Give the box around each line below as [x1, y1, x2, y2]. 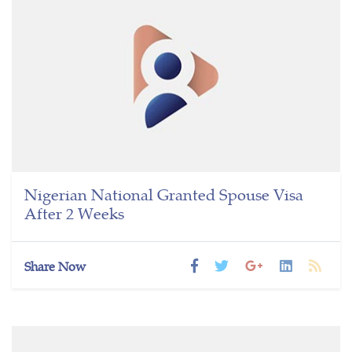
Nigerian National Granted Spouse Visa [24, 181, 303, 205]
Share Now [24, 256, 86, 275]
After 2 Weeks [24, 200, 124, 224]
